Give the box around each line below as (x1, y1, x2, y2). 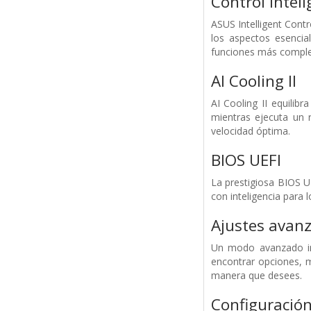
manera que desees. (210, 269, 302, 283)
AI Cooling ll (210, 70, 296, 92)
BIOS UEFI (210, 149, 281, 171)
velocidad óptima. (210, 124, 290, 138)
